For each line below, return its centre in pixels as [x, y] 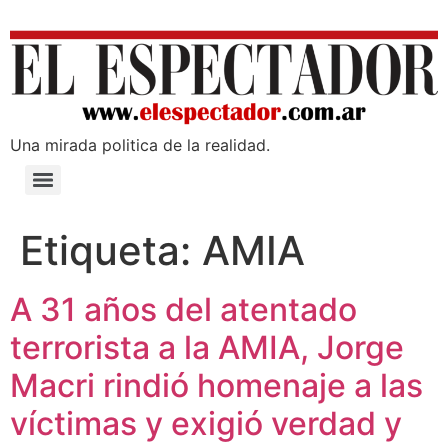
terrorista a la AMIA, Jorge [207, 348]
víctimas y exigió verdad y [206, 424]
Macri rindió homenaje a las [216, 386]
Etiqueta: [111, 251]
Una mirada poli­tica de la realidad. [140, 145]
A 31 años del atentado [183, 310]
